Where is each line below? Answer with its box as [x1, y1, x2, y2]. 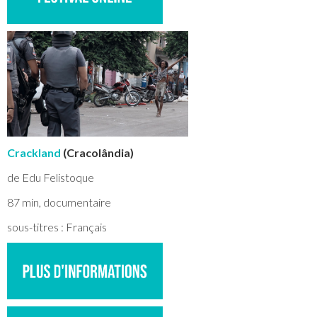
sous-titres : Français [7, 220, 107, 234]
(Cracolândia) [61, 146, 134, 159]
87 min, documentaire [7, 195, 111, 209]
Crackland [7, 146, 61, 159]
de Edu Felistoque [7, 171, 94, 184]
